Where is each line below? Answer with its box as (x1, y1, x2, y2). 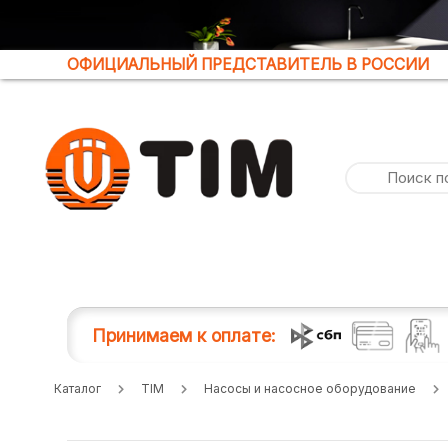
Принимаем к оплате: (92, 325, 277, 346)
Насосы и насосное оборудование (203, 381, 416, 396)
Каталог (53, 381, 101, 396)
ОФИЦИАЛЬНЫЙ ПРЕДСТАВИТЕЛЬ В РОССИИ (67, 55, 430, 74)
